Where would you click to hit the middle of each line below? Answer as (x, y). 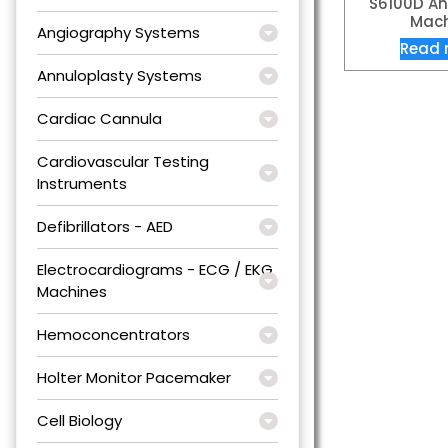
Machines (72, 291)
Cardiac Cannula (99, 118)
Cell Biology (79, 420)
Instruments (82, 183)
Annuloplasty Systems (119, 75)
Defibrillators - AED (105, 226)
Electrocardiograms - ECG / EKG (155, 269)
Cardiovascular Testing (123, 161)
